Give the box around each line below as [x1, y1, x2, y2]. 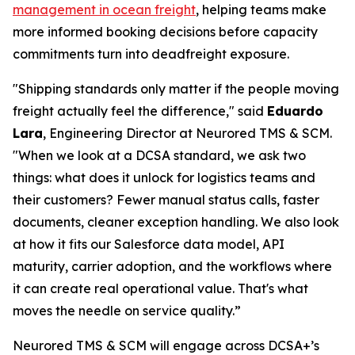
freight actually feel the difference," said [13, 102, 267, 119]
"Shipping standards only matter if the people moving [13, 80, 339, 97]
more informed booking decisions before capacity [13, 23, 318, 40]
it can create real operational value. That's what [13, 280, 308, 296]
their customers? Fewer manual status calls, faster [13, 191, 319, 208]
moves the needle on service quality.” [13, 302, 241, 319]
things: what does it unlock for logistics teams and [13, 169, 315, 185]
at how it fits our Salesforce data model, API [13, 235, 284, 252]
